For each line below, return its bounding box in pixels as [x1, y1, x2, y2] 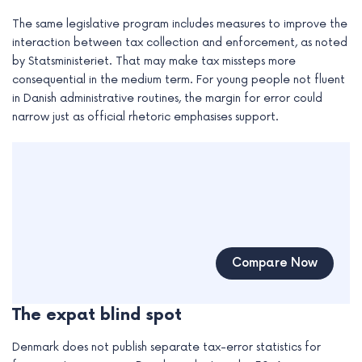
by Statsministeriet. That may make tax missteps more [12, 54, 296, 69]
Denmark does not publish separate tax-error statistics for [12, 340, 321, 355]
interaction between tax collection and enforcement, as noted [12, 36, 347, 50]
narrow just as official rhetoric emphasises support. [12, 110, 279, 124]
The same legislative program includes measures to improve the [12, 17, 347, 32]
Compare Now [232, 256, 318, 271]
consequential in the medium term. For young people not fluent [12, 73, 345, 87]
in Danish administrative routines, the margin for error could [12, 91, 322, 106]
